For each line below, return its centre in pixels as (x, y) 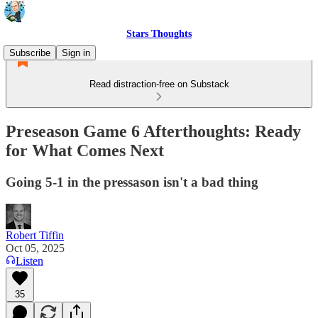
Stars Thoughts (159, 34)
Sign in (76, 53)
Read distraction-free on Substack (159, 84)
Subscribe (30, 53)
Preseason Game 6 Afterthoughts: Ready (153, 131)
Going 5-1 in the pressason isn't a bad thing (132, 182)
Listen (29, 261)
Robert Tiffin (35, 235)
